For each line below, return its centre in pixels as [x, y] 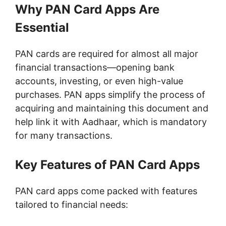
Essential [42, 28]
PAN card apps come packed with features [106, 191]
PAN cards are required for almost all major [107, 54]
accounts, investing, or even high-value [99, 81]
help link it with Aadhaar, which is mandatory [111, 122]
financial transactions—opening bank [95, 68]
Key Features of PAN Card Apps [107, 165]
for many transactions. [64, 136]
